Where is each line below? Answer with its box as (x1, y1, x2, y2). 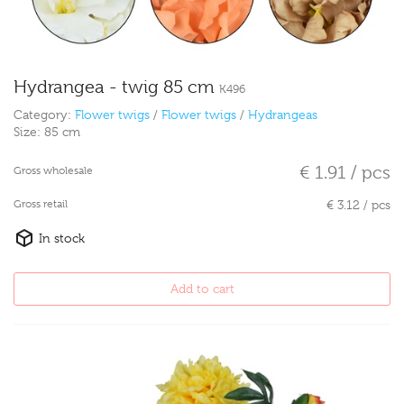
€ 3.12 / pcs (326, 197, 390, 213)
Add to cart (170, 281, 234, 297)
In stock (35, 231, 85, 246)
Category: (14, 107, 75, 123)
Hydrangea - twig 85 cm (14, 77, 219, 98)
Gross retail (14, 197, 68, 211)
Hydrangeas (248, 107, 317, 123)
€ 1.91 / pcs (299, 162, 390, 184)
